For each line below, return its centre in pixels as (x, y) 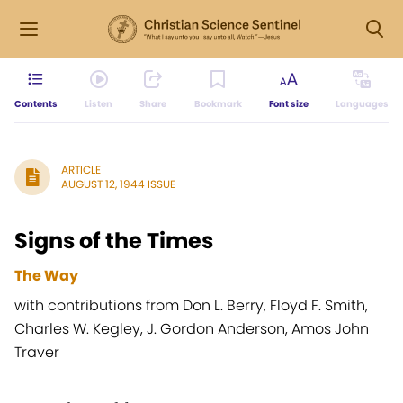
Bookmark (218, 104)
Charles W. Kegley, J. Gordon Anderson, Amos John (192, 329)
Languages (362, 104)
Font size (288, 104)
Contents (36, 104)
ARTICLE (81, 170)
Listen (99, 104)
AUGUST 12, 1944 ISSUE (118, 184)
